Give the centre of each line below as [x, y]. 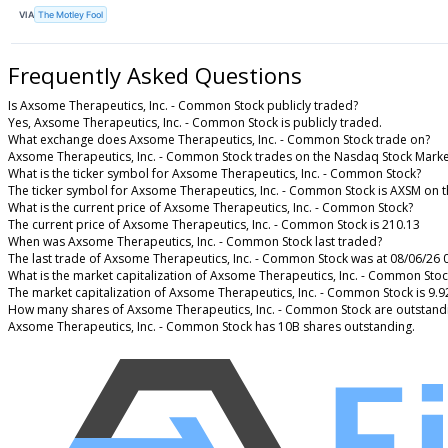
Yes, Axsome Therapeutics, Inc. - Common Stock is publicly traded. [195, 123]
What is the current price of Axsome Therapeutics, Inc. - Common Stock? [210, 208]
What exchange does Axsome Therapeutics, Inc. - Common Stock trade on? [219, 140]
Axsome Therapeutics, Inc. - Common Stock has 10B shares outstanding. [211, 327]
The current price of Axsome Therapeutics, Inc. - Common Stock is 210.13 [214, 225]
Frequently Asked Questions [155, 75]
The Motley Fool [71, 14]
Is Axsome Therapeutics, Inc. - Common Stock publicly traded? [183, 106]
